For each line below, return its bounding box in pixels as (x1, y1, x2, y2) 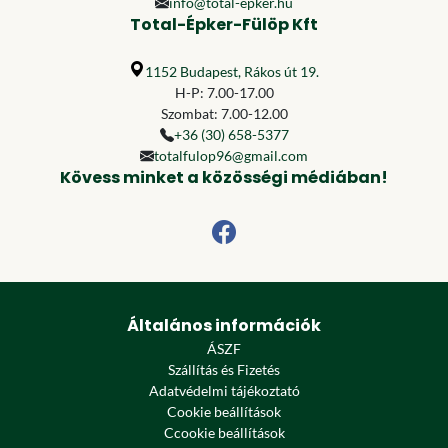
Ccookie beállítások (163, 424, 285, 441)
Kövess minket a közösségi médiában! (60, 166, 388, 189)
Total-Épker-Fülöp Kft (130, 13, 318, 36)
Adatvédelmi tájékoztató (148, 382, 300, 399)
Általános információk (127, 314, 321, 337)
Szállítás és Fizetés (168, 361, 280, 378)
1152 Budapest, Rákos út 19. (145, 63, 319, 80)
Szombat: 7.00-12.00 (160, 105, 288, 122)
